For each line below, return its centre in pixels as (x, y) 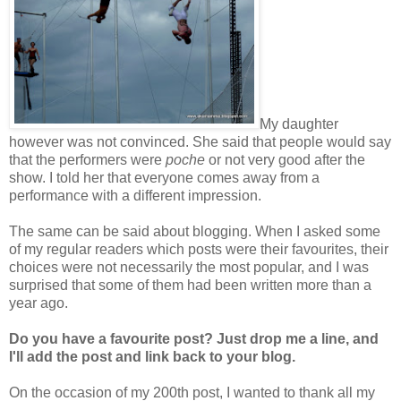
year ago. (38, 303)
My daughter (299, 124)
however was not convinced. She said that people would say (200, 141)
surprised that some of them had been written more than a (190, 285)
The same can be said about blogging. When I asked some (195, 231)
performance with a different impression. (135, 195)
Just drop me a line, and (298, 338)
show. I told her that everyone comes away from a (164, 177)
